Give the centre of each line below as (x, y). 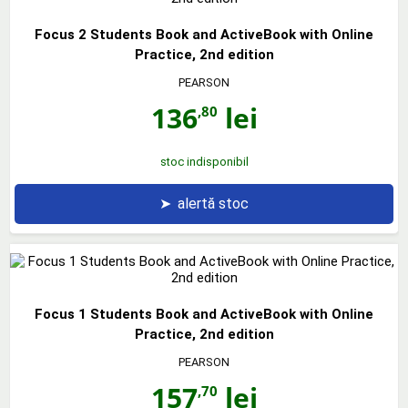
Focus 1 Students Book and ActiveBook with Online (204, 314)
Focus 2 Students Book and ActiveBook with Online (204, 34)
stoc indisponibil (204, 161)
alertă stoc (213, 203)
